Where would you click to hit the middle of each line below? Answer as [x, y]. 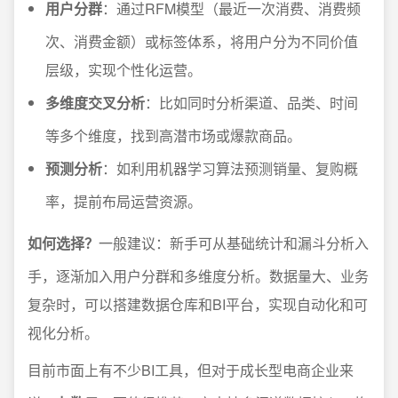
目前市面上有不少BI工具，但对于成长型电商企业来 [191, 370]
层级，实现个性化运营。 [123, 70]
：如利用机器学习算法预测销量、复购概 [230, 168]
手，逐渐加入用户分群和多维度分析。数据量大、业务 [198, 276]
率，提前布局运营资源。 [123, 201]
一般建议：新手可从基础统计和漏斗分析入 [234, 243]
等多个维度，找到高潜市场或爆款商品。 [173, 135]
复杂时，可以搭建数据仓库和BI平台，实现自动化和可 [198, 304]
